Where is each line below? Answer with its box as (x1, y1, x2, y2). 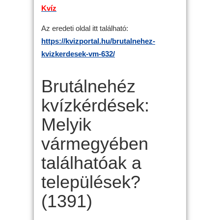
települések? (41, 172, 140, 192)
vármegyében (41, 134, 148, 154)
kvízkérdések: (41, 95, 149, 115)
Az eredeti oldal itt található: (41, 24, 128, 32)
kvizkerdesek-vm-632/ (41, 49, 115, 58)
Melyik (41, 114, 91, 135)
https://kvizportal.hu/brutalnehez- (41, 36, 155, 45)
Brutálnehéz (41, 76, 136, 96)
